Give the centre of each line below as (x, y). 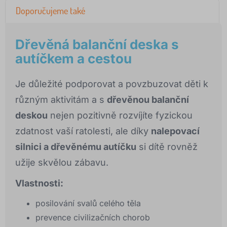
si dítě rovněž (167, 147)
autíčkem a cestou (73, 59)
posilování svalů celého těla (88, 203)
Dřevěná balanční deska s (97, 45)
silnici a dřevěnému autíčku (76, 147)
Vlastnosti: (39, 183)
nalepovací (175, 131)
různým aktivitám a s (61, 100)
